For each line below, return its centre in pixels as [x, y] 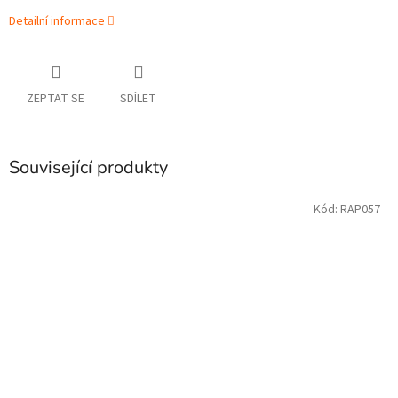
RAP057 [360, 209]
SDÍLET [138, 99]
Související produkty [88, 168]
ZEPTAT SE [56, 99]
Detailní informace [57, 22]
